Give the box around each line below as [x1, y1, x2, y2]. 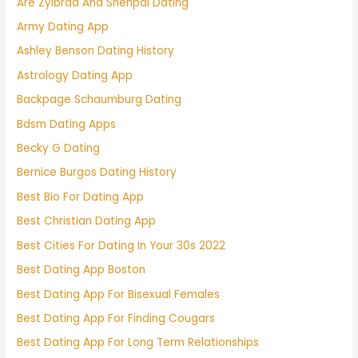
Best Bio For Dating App [17, 189, 145, 205]
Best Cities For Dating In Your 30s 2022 [17, 237, 226, 253]
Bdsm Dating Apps [17, 116, 117, 132]
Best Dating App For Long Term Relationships [17, 335, 260, 351]
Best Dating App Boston [17, 262, 146, 278]
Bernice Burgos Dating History [17, 165, 177, 181]
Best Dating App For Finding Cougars [17, 310, 216, 326]
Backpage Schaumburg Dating [17, 92, 182, 108]
